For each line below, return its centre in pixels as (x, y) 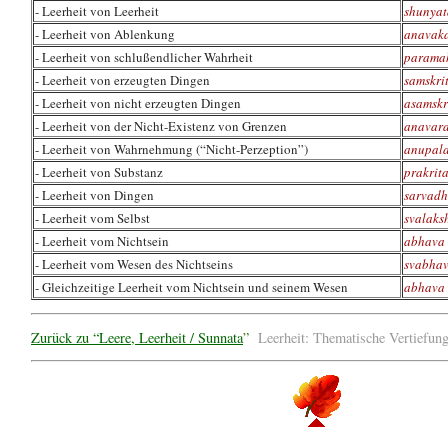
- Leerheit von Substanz (99, 172)
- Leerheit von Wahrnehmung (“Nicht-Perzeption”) (171, 149)
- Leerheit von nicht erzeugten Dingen (138, 103)
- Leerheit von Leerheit (97, 11)
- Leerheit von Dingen (94, 195)
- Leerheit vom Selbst (92, 218)
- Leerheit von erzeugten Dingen (122, 80)
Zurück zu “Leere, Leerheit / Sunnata (137, 337)
